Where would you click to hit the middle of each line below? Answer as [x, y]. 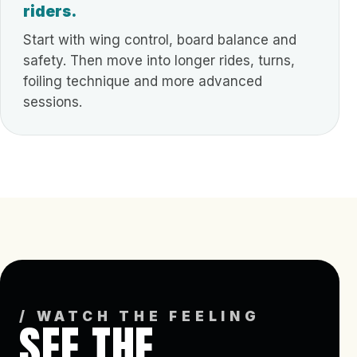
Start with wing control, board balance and [160, 40]
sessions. [53, 102]
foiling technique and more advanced [143, 81]
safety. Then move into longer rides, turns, [159, 61]
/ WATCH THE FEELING [140, 316]
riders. [50, 12]
